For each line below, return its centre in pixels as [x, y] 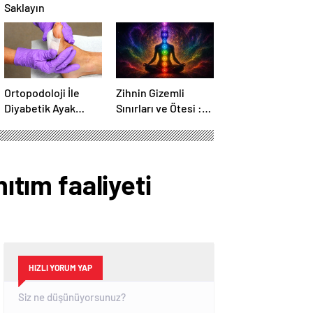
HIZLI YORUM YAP [60, 268]
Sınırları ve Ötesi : [159, 108]
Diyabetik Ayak [40, 108]
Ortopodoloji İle [42, 93]
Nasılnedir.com [153, 124]
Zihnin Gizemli [150, 93]
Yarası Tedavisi [40, 124]
